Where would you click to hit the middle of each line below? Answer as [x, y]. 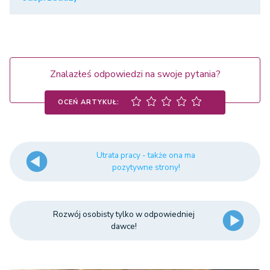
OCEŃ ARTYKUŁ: [89, 102]
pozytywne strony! [146, 168]
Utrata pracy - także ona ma [146, 155]
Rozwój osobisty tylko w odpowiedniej [124, 215]
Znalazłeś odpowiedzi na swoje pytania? [135, 74]
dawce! [124, 227]
